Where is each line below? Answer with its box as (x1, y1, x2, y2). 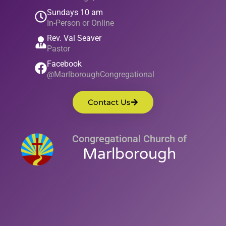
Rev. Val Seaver (46, 33, 101, 43)
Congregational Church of (72, 132, 187, 145)
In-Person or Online (46, 18, 114, 28)
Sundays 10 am (46, 8, 103, 18)
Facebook (46, 59, 82, 69)
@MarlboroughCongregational (46, 70, 154, 80)
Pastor (46, 44, 70, 54)
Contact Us (88, 97, 131, 107)
